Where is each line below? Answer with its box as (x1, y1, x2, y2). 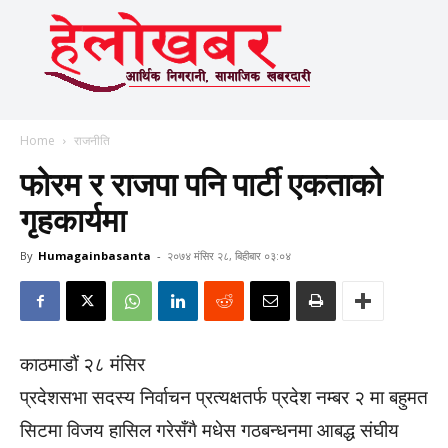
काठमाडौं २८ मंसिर (20, 353, 145, 376)
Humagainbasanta (38, 248, 151, 263)
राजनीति (74, 132, 110, 149)
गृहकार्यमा (20, 202, 126, 240)
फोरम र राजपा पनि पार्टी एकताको (20, 166, 382, 204)
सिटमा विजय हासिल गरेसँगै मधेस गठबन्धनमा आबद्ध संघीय (20, 419, 399, 442)
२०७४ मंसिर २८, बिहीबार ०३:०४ (167, 248, 291, 263)
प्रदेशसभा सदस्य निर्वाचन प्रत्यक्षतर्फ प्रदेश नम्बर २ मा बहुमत (20, 386, 428, 409)
